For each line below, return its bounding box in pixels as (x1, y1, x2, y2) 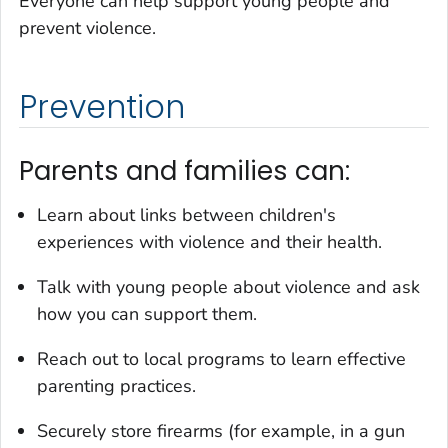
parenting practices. (37, 373, 196, 398)
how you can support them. (37, 301, 257, 326)
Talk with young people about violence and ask (37, 274, 420, 299)
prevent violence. (19, 16, 156, 41)
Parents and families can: (19, 153, 350, 190)
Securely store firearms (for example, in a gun (37, 418, 405, 443)
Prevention (19, 85, 185, 130)
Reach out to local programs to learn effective (37, 346, 406, 371)
